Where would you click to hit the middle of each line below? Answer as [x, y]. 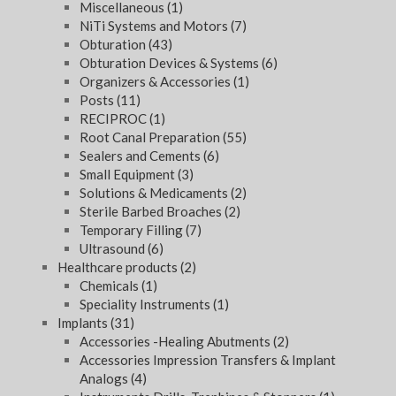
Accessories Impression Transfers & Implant [208, 360]
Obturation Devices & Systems [171, 63]
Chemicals [110, 286]
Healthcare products [119, 267]
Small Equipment [129, 175]
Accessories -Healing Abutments [176, 342]
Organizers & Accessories [156, 82]
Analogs [105, 379]
